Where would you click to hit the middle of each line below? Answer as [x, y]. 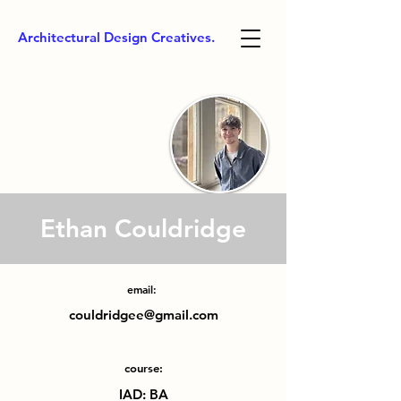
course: [143, 368]
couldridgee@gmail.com [143, 315]
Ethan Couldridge [143, 228]
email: [143, 289]
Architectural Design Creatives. [116, 37]
